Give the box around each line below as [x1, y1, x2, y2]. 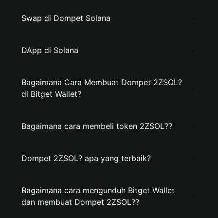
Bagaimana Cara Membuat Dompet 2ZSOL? [21, 77, 182, 87]
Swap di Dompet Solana [21, 13, 110, 23]
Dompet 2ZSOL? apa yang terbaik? [21, 153, 151, 163]
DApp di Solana [21, 45, 78, 55]
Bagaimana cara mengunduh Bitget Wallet [21, 185, 175, 195]
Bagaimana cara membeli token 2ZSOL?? [21, 121, 172, 131]
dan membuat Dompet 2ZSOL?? [21, 197, 139, 207]
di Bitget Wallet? [21, 89, 81, 99]
